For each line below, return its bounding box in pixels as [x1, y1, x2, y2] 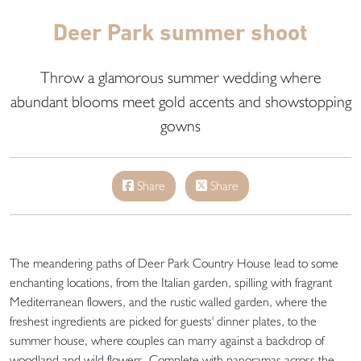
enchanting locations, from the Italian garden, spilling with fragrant [10, 274, 332, 290]
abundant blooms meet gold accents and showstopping [10, 91, 351, 111]
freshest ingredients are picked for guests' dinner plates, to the [10, 313, 317, 329]
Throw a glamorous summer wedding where [39, 67, 322, 87]
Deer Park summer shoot [53, 18, 308, 46]
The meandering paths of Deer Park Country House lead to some [10, 255, 338, 271]
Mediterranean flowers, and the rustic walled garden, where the [10, 293, 327, 309]
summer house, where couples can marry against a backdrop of [10, 332, 324, 348]
